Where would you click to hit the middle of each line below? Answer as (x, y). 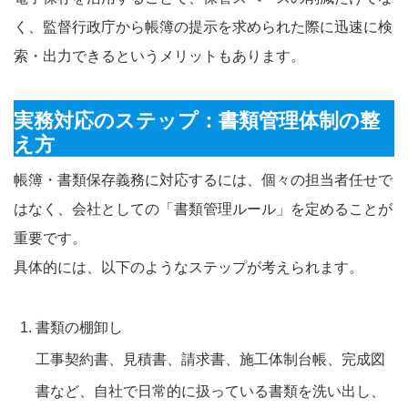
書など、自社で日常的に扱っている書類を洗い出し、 (210, 391)
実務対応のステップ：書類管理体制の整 (197, 120)
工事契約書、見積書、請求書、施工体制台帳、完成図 (210, 359)
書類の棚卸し (79, 327)
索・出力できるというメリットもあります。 (159, 56)
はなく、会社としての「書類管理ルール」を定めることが (203, 209)
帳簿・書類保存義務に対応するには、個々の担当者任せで (203, 179)
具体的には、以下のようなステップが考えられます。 (189, 267)
